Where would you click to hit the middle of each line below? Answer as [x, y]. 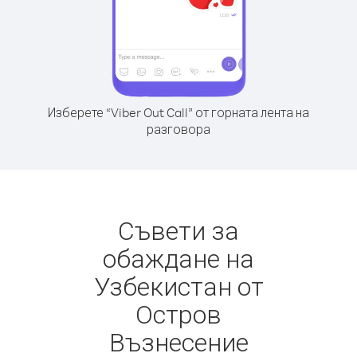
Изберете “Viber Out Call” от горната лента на [178, 112]
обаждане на [178, 258]
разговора [178, 129]
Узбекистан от [178, 286]
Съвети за [178, 230]
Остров [178, 314]
